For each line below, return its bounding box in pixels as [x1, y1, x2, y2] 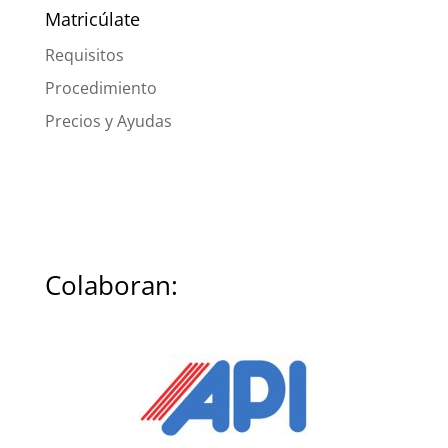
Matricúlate [44, 7, 140, 32]
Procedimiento [44, 77, 157, 100]
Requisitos [44, 44, 124, 67]
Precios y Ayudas [44, 110, 172, 133]
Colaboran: [44, 267, 178, 304]
